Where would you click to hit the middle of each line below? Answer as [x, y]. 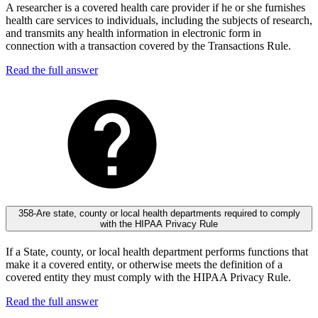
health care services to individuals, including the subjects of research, [159, 20]
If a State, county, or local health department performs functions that [157, 251]
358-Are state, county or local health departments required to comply [159, 213]
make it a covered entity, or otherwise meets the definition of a [144, 264]
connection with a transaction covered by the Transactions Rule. [148, 45]
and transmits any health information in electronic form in [133, 33]
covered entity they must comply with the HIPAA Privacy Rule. [148, 277]
